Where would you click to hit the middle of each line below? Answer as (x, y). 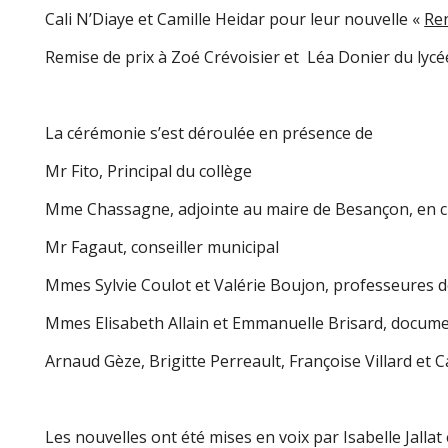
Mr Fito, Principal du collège (149, 171)
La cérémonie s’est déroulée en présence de (209, 133)
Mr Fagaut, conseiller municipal (162, 247)
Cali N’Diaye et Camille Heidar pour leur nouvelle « (235, 19)
